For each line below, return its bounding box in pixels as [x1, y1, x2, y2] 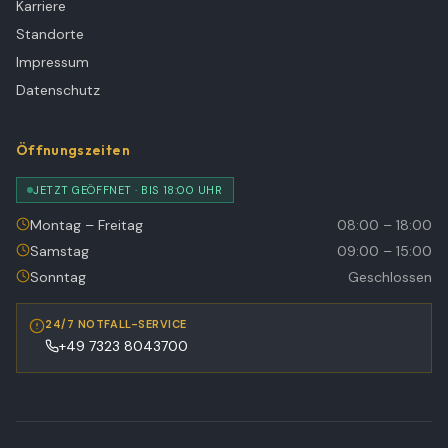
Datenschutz [16, 81, 100, 99]
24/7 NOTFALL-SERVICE [45, 317, 187, 331]
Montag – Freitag [30, 216, 143, 234]
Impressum [16, 53, 89, 71]
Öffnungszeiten [16, 141, 130, 159]
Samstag [30, 242, 89, 260]
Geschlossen [348, 268, 432, 286]
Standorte [16, 25, 84, 43]
